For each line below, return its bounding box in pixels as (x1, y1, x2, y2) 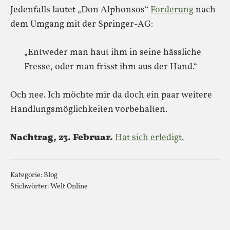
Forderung (150, 4, 194, 16)
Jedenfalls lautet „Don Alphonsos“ (10, 4, 150, 16)
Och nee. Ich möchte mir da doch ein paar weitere (10, 89, 212, 102)
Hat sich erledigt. (115, 131, 184, 144)
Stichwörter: (10, 182, 50, 191)
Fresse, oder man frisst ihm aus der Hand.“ (24, 61, 197, 73)
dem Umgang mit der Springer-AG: (10, 18, 153, 31)
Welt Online (50, 182, 88, 191)
